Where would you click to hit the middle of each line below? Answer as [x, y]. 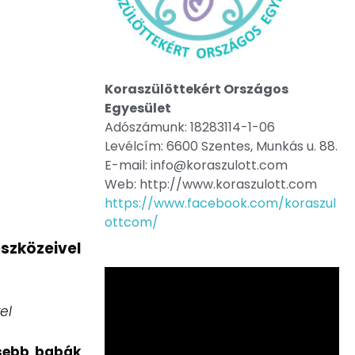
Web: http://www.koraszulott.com [211, 184]
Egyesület [138, 108]
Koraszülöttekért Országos [197, 89]
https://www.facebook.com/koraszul [220, 203]
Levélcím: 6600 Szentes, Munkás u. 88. [221, 146]
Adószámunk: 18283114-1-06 [190, 127]
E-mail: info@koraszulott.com [196, 165]
